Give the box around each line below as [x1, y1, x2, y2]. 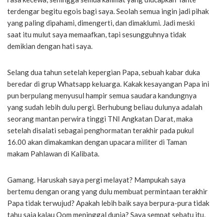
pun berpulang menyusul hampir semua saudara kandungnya [7, 91, 197, 100]
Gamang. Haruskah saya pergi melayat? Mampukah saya [7, 175, 186, 184]
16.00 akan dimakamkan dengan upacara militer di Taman [7, 137, 187, 146]
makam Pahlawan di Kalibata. [7, 149, 99, 158]
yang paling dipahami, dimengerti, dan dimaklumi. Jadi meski [7, 18, 195, 27]
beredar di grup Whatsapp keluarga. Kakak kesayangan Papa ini [7, 79, 209, 88]
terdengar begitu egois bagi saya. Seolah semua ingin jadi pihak [7, 6, 209, 15]
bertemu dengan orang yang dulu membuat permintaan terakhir [7, 186, 208, 196]
